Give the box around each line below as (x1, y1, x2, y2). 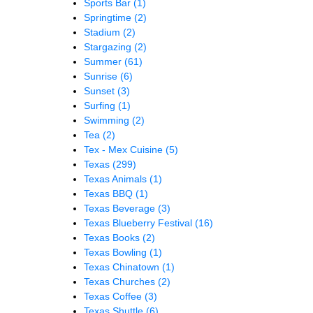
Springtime (84, 11, 134, 23)
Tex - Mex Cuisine (84, 143, 166, 155)
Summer (84, 55, 124, 67)
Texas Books (84, 231, 143, 243)
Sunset (84, 85, 117, 96)
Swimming (84, 114, 132, 126)
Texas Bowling (84, 246, 150, 258)
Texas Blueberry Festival (84, 217, 195, 228)
